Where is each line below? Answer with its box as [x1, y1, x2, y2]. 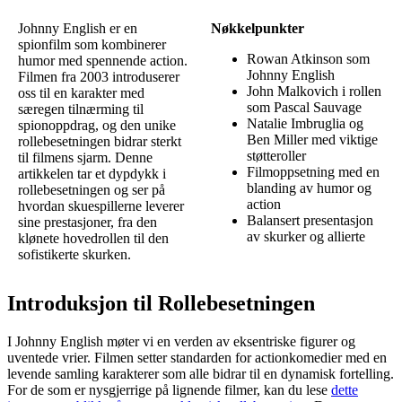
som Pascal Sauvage [247, 100, 362, 116]
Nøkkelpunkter [211, 21, 304, 37]
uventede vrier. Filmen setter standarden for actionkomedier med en [7, 350, 387, 366]
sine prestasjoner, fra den [18, 214, 157, 231]
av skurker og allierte [247, 229, 365, 245]
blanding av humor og [247, 180, 371, 197]
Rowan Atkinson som [247, 51, 370, 67]
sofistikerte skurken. [18, 247, 131, 263]
